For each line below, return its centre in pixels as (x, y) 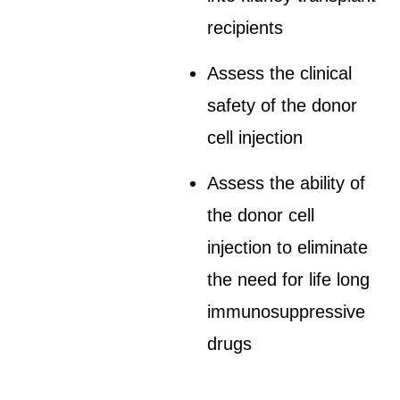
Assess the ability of (287, 183)
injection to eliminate (288, 247)
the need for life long (289, 279)
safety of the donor (283, 105)
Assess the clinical (280, 73)
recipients (246, 28)
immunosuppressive (287, 312)
